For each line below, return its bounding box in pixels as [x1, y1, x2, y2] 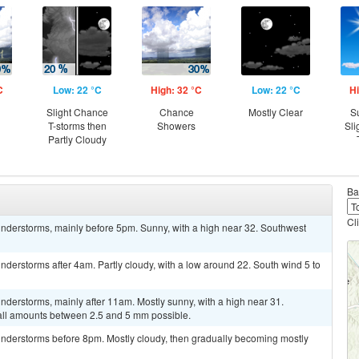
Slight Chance [46, 105, 108, 119]
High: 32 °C [151, 83, 202, 97]
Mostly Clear [248, 105, 303, 119]
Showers [157, 119, 196, 132]
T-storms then [47, 119, 107, 132]
